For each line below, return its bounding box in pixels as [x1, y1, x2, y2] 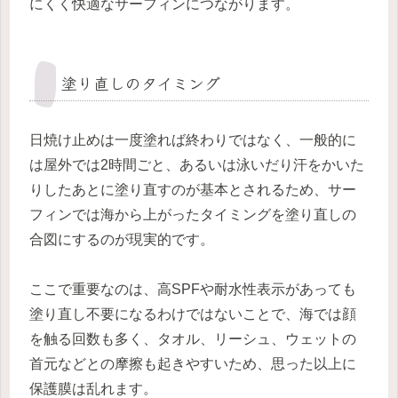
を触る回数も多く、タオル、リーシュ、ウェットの [29, 331, 356, 347]
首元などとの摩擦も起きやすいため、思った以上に [29, 356, 356, 372]
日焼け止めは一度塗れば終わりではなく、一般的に [29, 131, 356, 147]
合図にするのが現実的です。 [29, 231, 214, 247]
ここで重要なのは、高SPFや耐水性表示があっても [29, 282, 356, 298]
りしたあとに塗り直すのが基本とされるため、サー [29, 181, 356, 197]
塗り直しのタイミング [61, 71, 220, 95]
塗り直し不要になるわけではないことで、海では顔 [29, 306, 356, 322]
